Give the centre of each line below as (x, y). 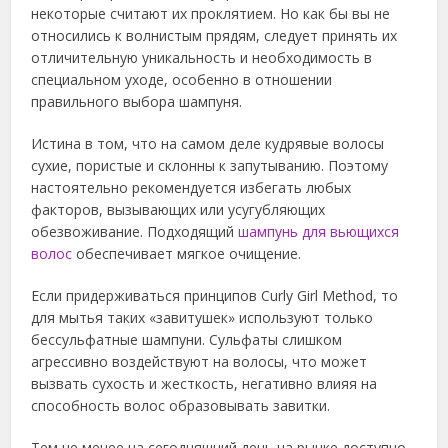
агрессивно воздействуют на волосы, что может (199, 362)
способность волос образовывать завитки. (181, 406)
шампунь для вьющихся (319, 232)
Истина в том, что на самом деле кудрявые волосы (208, 144)
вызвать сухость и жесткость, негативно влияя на (204, 384)
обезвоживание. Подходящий (135, 232)
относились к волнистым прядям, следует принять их (214, 36)
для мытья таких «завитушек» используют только (202, 318)
